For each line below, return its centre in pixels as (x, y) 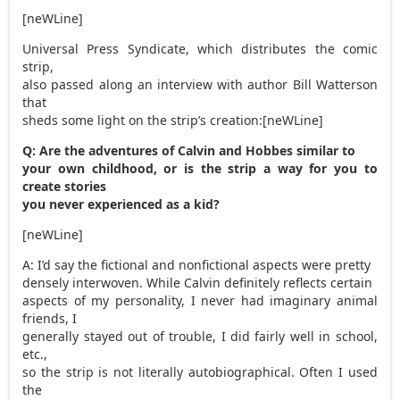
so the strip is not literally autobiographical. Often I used (200, 371)
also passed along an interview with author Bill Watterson (200, 84)
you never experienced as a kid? (121, 204)
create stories (65, 186)
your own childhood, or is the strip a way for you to (200, 168)
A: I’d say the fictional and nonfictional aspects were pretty (197, 264)
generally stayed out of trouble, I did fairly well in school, (200, 336)
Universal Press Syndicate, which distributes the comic (200, 48)
